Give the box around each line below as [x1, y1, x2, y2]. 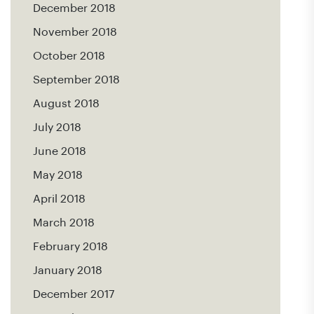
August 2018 [33, 98, 100, 109]
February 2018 [33, 241, 108, 252]
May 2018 [33, 170, 83, 181]
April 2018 [33, 193, 86, 205]
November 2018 [33, 27, 117, 38]
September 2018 [33, 74, 120, 86]
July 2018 [33, 122, 81, 133]
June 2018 [33, 146, 86, 157]
